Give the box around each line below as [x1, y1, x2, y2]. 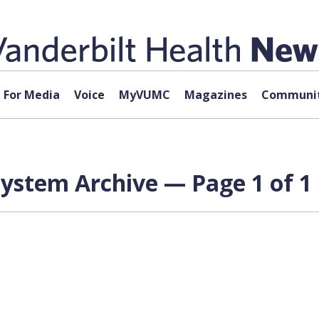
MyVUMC [118, 87, 170, 103]
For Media [3, 87, 60, 103]
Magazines [184, 87, 247, 103]
